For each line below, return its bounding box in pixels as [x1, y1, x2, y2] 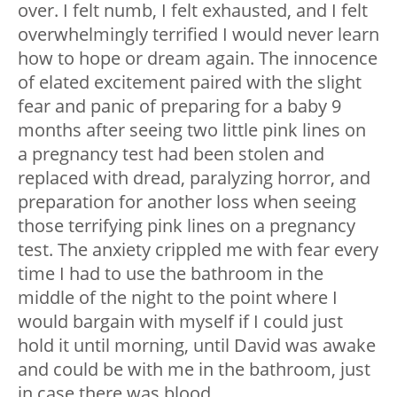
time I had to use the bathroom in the [18, 261, 323, 285]
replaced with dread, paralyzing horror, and [18, 165, 370, 190]
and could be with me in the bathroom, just [18, 356, 370, 381]
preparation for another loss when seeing [18, 189, 356, 214]
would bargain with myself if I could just [18, 308, 343, 333]
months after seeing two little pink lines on [18, 117, 366, 142]
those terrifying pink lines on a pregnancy [18, 213, 355, 237]
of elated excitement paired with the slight [18, 69, 362, 94]
